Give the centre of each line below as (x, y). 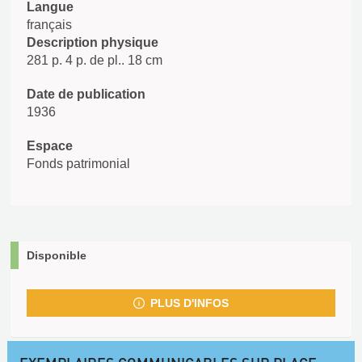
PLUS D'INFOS (189, 303)
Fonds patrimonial (78, 164)
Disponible (57, 255)
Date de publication (86, 94)
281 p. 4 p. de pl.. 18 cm (95, 60)
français (49, 25)
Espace (50, 146)
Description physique (93, 42)
